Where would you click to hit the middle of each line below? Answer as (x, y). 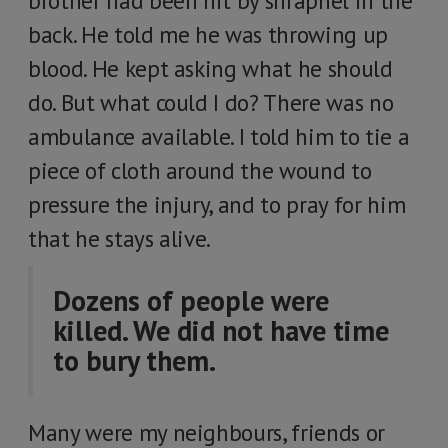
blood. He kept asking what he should (210, 68)
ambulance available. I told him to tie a (219, 136)
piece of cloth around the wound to (200, 170)
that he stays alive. (120, 238)
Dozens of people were (191, 300)
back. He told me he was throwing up (208, 34)
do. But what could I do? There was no (211, 102)
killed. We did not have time (221, 330)
